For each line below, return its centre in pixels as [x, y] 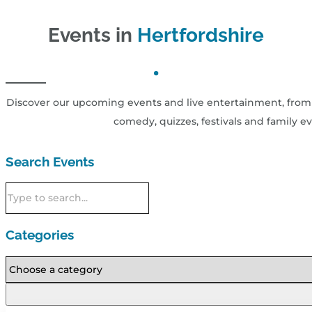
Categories [40, 234]
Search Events [50, 161]
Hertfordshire [201, 35]
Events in [93, 35]
